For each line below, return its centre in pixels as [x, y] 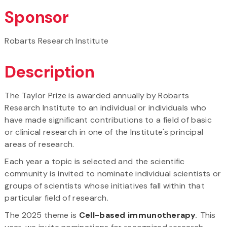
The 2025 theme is [42, 215]
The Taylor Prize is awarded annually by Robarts [97, 95]
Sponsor [37, 17]
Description [50, 72]
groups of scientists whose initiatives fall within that [105, 185]
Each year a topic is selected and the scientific [95, 161]
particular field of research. [57, 198]
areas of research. [40, 144]
